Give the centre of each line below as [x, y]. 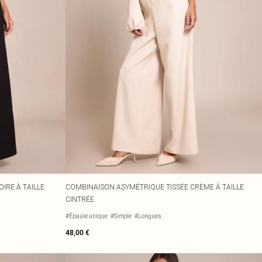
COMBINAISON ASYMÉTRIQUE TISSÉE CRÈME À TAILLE [155, 187]
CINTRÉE [80, 199]
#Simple [121, 216]
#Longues [148, 216]
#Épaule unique [87, 216]
